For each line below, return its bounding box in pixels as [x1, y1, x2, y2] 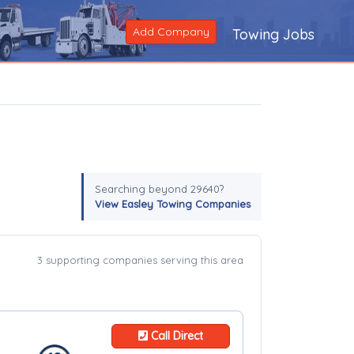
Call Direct [148, 329, 203, 343]
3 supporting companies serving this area [37, 254, 243, 266]
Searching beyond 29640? [95, 183, 224, 195]
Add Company [133, 24, 209, 39]
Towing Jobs [232, 25, 314, 43]
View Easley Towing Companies [95, 198, 250, 210]
